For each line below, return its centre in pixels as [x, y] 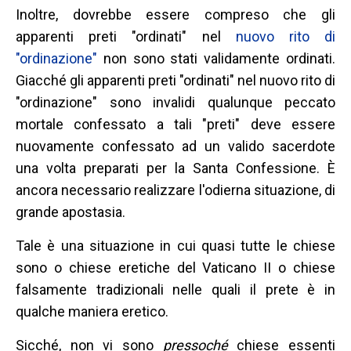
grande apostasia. [71, 212]
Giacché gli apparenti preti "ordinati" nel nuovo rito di [175, 80]
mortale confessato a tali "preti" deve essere [175, 124]
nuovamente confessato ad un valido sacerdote [175, 146]
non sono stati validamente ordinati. [216, 58]
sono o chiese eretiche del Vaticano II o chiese [175, 267]
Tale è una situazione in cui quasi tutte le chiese [175, 245]
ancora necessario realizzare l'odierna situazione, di [175, 190]
